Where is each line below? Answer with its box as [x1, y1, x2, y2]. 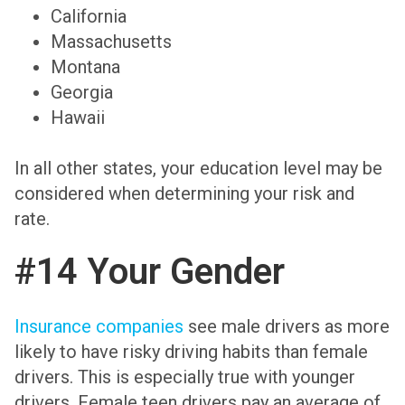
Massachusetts [51, 31, 172, 53]
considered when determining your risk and [14, 183, 354, 205]
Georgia [51, 81, 113, 104]
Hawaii [51, 107, 105, 129]
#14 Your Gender [14, 250, 285, 293]
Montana [51, 56, 120, 79]
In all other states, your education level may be [14, 157, 382, 180]
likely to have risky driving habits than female [14, 340, 368, 363]
